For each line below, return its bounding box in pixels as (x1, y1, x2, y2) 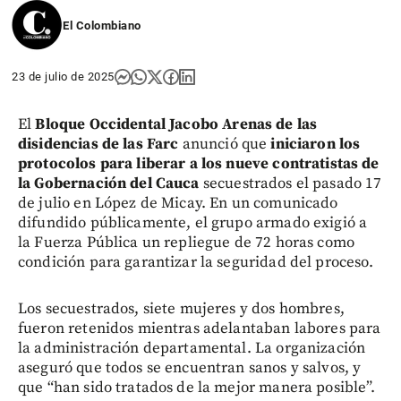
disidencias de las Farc (18, 133, 179, 154)
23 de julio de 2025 (12, 69, 115, 83)
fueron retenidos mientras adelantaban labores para (18, 318, 381, 338)
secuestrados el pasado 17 (202, 173, 382, 193)
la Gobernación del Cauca (18, 173, 203, 193)
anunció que (178, 133, 271, 154)
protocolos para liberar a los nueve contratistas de (18, 153, 380, 174)
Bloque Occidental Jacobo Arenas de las (35, 114, 318, 134)
